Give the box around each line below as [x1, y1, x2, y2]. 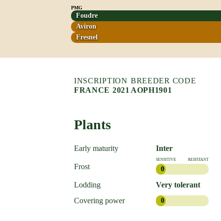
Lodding [74, 180, 101, 189]
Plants [74, 116, 111, 132]
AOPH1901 [130, 85, 172, 94]
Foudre [76, 11, 98, 19]
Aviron [76, 22, 96, 30]
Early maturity [74, 144, 118, 152]
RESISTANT [187, 157, 209, 162]
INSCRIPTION [74, 76, 128, 85]
